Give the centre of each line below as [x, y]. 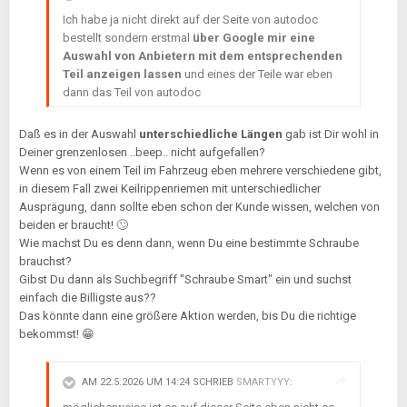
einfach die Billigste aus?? [88, 298]
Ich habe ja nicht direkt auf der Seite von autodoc [190, 20]
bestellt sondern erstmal [128, 38]
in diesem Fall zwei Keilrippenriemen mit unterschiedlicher [170, 189]
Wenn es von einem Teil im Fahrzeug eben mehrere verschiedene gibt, [200, 170]
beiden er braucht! [68, 225]
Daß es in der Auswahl [79, 134]
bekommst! [50, 334]
